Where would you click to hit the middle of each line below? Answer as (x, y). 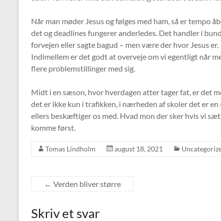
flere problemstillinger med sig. (83, 68)
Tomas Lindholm (71, 149)
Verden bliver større (86, 184)
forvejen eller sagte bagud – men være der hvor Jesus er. (125, 45)
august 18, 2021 (139, 149)
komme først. (55, 128)
